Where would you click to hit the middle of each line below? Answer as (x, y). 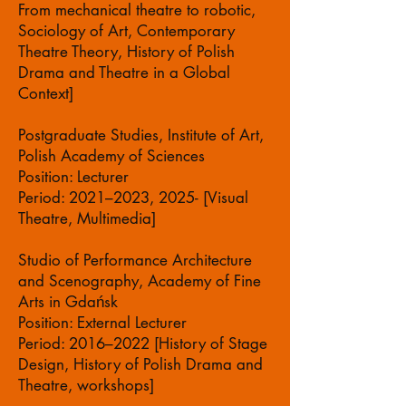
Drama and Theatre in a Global (124, 72)
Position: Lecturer (73, 177)
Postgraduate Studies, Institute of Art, (141, 135)
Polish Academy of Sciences (111, 156)
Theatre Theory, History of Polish (126, 52)
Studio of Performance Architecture (135, 260)
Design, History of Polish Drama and (140, 364)
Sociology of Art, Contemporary (126, 31)
